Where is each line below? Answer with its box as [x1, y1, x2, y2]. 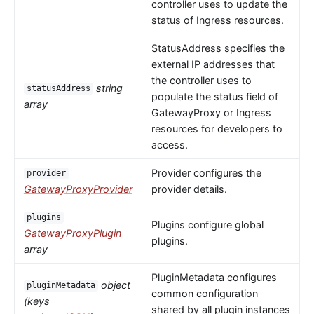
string [96, 81, 123, 94]
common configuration [151, 287, 258, 299]
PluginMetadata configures [151, 271, 277, 283]
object [101, 278, 131, 291]
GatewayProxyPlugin [23, 226, 121, 239]
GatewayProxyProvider [23, 182, 132, 195]
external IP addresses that [151, 57, 275, 70]
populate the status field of [151, 90, 278, 102]
